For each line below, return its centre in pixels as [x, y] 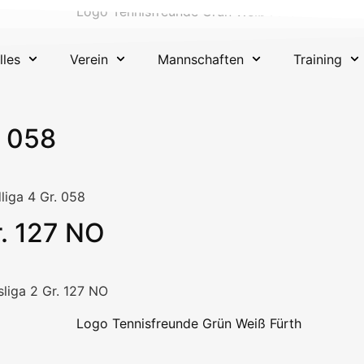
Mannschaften [201, 59]
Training [318, 59]
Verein [89, 59]
